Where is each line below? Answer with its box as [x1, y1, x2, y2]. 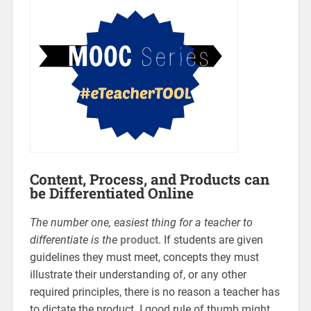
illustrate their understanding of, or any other [29, 267, 246, 281]
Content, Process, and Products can [29, 169, 269, 189]
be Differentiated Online [29, 183, 194, 203]
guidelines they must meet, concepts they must [29, 250, 259, 264]
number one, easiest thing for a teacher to [50, 215, 253, 229]
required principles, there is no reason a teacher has [29, 285, 280, 299]
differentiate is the [29, 233, 117, 246]
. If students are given [158, 233, 263, 246]
